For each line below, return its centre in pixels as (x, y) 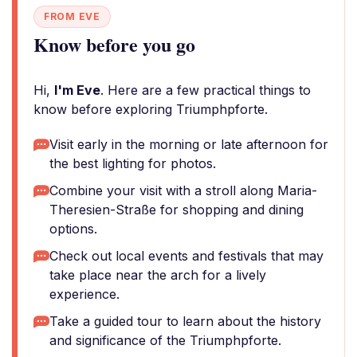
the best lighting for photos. (133, 163)
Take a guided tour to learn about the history (185, 321)
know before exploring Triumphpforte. (151, 109)
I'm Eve (77, 90)
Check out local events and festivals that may (186, 256)
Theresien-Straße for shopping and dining (177, 210)
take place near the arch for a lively (158, 275)
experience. (84, 294)
